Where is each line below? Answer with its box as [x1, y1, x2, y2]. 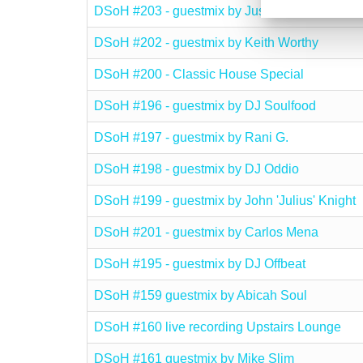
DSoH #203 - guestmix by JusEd [94, 4, 281, 18]
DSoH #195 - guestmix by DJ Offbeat [94, 257, 305, 271]
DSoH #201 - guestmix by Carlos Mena [94, 225, 318, 239]
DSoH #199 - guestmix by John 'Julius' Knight [94, 194, 356, 207]
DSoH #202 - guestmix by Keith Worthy [94, 36, 318, 49]
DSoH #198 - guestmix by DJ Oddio [94, 162, 299, 176]
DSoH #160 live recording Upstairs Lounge [94, 320, 341, 334]
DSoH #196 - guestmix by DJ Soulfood [94, 99, 316, 113]
